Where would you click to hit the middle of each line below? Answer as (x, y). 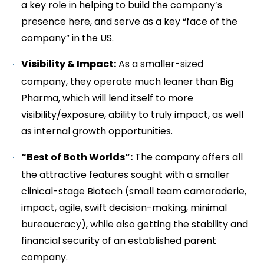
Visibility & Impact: (69, 64)
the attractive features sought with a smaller (126, 175)
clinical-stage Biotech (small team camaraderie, (134, 191)
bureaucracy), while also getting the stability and (135, 224)
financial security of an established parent (119, 241)
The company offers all (188, 157)
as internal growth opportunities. (97, 131)
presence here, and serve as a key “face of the (130, 22)
